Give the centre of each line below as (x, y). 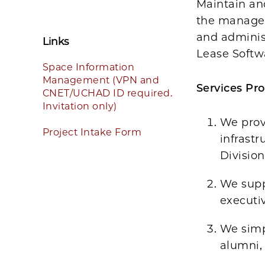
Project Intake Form (92, 132)
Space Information (89, 67)
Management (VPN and (101, 80)
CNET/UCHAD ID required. (108, 93)
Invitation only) (80, 106)
